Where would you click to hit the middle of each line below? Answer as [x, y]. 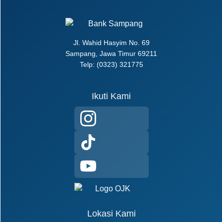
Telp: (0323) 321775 [111, 65]
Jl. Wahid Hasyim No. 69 [111, 43]
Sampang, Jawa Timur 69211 [111, 54]
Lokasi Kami [111, 213]
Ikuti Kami [111, 96]
